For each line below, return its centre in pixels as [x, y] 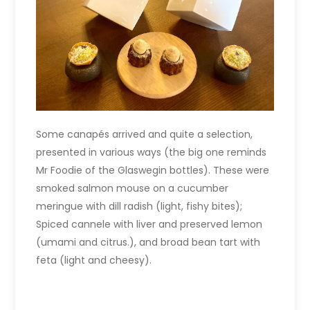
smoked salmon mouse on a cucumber [133, 188]
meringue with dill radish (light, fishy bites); [139, 206]
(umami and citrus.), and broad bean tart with [148, 242]
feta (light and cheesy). [94, 260]
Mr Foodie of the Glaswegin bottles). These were [153, 170]
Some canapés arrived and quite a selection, [145, 134]
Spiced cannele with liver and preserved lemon [149, 224]
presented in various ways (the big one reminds [152, 152]
